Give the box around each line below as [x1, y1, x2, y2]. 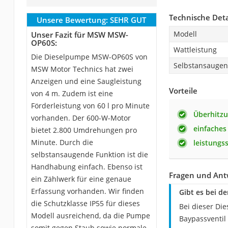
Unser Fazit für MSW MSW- [31, 30, 128, 40]
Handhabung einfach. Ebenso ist [31, 162, 142, 172]
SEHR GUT [110, 15, 147, 25]
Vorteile [168, 85, 197, 96]
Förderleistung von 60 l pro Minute [31, 101, 150, 110]
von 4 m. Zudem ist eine [31, 89, 113, 98]
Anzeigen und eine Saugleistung [31, 76, 141, 86]
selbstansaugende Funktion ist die [31, 150, 148, 159]
